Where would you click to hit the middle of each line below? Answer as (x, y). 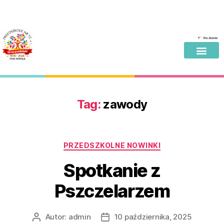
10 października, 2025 (153, 216)
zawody (125, 104)
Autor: (57, 216)
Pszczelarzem (112, 191)
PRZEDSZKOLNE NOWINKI (112, 145)
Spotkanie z (112, 170)
